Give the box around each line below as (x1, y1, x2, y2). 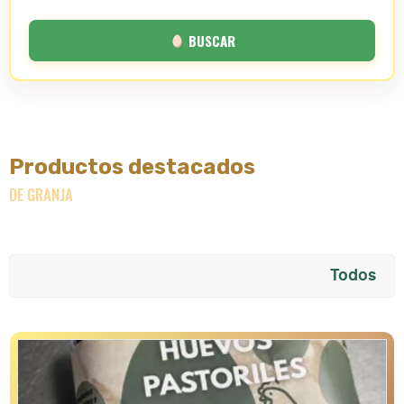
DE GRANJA (9, 183, 73, 207)
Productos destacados (9, 154, 255, 180)
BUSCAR (184, 30, 235, 50)
